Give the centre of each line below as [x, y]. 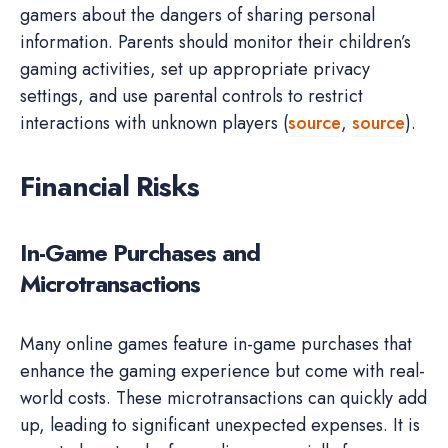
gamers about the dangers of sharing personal [197, 15]
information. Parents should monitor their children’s [215, 42]
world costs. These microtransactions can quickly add [223, 398]
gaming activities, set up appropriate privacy [195, 69]
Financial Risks [109, 187]
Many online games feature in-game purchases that [216, 344]
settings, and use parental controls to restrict [191, 96]
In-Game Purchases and [140, 253]
